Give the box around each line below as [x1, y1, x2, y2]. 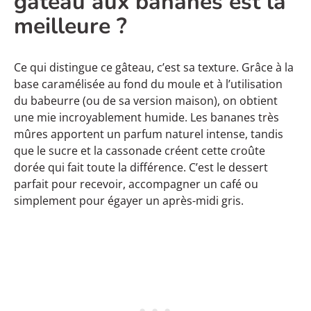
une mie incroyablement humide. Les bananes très [14, 109, 279, 125]
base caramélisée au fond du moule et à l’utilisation [14, 76, 283, 92]
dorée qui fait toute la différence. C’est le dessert [14, 159, 268, 175]
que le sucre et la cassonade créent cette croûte [14, 142, 265, 158]
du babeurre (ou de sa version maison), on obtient [14, 92, 278, 108]
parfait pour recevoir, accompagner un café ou [14, 176, 258, 192]
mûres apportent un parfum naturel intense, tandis [14, 126, 283, 142]
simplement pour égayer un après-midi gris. [14, 192, 244, 208]
